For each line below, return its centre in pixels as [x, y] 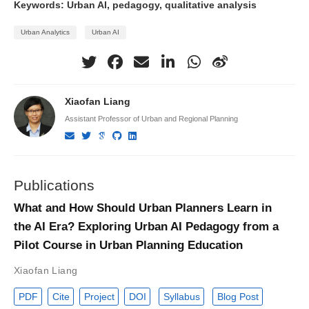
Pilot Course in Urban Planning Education [128, 246]
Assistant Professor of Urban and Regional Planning [151, 119]
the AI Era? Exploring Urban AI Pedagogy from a [146, 227]
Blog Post [238, 297]
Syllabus [181, 297]
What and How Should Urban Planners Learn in [143, 208]
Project [99, 297]
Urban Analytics [45, 32]
